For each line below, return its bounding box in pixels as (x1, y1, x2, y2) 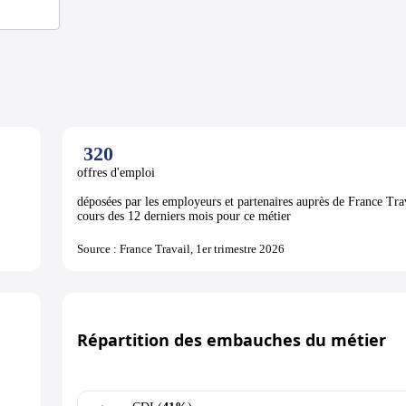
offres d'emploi (76, 166, 159, 180)
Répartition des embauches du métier (76, 329, 386, 352)
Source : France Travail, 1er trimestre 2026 (76, 242, 285, 256)
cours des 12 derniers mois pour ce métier (76, 209, 291, 224)
